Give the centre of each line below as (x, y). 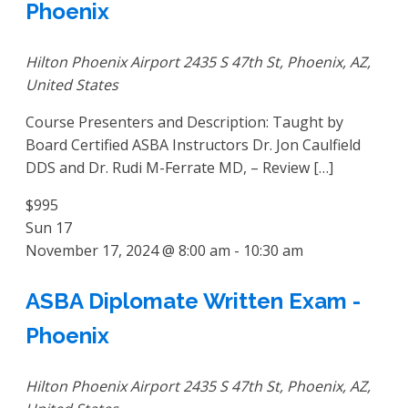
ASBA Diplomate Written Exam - (193, 301)
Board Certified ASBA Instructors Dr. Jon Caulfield (193, 145)
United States (72, 85)
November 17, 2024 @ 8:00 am (128, 251)
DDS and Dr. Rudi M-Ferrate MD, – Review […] (179, 168)
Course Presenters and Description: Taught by (184, 122)
